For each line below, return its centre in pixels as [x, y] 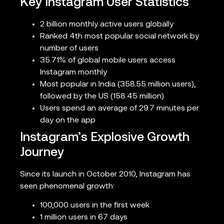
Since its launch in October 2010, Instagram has [105, 174]
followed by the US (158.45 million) [102, 96]
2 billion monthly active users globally [107, 24]
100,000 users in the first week [95, 206]
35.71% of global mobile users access [108, 60]
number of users [69, 48]
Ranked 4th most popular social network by [119, 36]
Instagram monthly [73, 72]
